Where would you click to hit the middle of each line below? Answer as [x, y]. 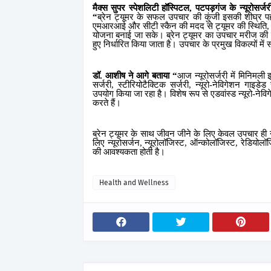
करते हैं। [109, 103]
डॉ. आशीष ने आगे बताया [131, 75]
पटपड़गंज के [216, 8]
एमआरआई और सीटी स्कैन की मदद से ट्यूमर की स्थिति [180, 26]
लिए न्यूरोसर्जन [116, 142]
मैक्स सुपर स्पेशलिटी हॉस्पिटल [141, 8]
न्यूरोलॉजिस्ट [165, 142]
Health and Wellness [134, 182]
